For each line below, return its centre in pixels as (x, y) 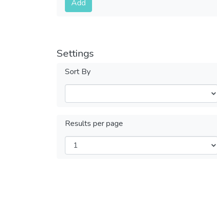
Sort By (78, 71)
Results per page (94, 123)
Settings (75, 53)
